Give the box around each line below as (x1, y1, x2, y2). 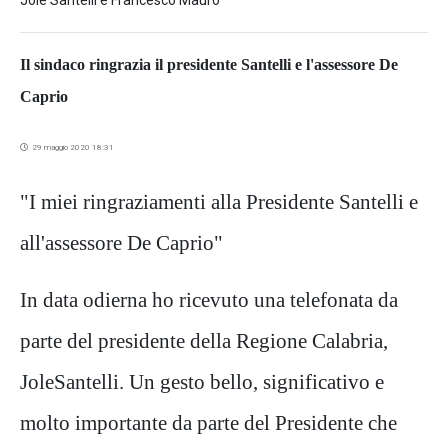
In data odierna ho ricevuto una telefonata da (20, 288, 398, 312)
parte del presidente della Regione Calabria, (20, 329, 388, 353)
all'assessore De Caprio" (20, 231, 223, 255)
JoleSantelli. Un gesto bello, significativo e (20, 370, 384, 394)
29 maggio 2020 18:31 (28, 143, 114, 153)
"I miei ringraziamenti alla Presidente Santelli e (20, 190, 418, 214)
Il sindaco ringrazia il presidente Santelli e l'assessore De (20, 56, 398, 74)
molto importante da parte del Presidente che (20, 411, 397, 435)
